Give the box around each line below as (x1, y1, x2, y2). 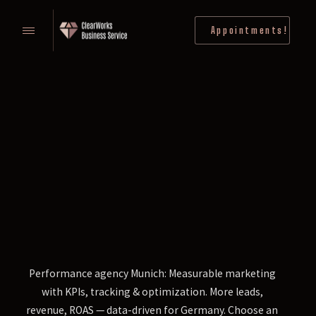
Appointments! (210, 24, 288, 36)
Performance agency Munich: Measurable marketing (28, 267, 276, 281)
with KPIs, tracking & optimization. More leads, (41, 285, 263, 299)
